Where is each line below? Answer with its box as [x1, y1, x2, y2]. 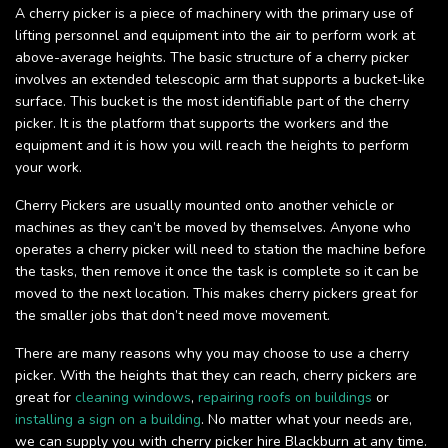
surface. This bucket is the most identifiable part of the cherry [15, 92, 409, 112]
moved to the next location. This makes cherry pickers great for [15, 284, 418, 304]
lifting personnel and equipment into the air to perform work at [15, 26, 415, 46]
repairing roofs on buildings [198, 388, 372, 408]
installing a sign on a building [15, 410, 201, 430]
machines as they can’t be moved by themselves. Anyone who [15, 218, 411, 238]
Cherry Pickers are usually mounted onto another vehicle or [15, 196, 394, 216]
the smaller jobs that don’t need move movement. [15, 306, 330, 326]
